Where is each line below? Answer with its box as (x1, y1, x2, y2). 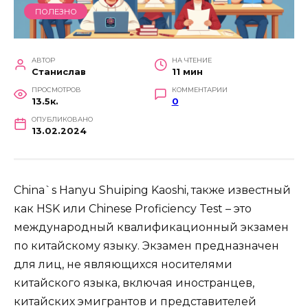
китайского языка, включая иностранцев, (14, 276, 254, 290)
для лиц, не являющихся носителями (14, 258, 232, 272)
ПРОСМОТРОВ (31, 86, 81, 94)
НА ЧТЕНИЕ (171, 56, 212, 65)
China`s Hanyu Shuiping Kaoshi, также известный (14, 184, 291, 197)
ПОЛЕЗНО (34, 6, 77, 16)
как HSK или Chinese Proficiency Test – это (14, 202, 252, 216)
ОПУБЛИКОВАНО (31, 115, 93, 124)
